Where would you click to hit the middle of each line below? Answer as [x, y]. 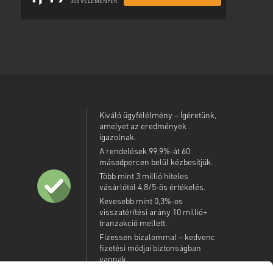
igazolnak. [117, 138]
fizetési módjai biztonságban [150, 249]
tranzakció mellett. [133, 224]
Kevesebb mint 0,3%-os [141, 202]
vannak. [113, 260]
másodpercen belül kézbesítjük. [156, 163]
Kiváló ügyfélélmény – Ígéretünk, [158, 116]
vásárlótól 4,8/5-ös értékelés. [152, 188]
